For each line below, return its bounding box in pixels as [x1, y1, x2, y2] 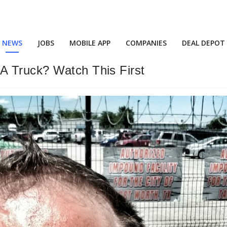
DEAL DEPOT [182, 38, 225, 48]
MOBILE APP [69, 38, 110, 48]
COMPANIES [126, 38, 167, 48]
